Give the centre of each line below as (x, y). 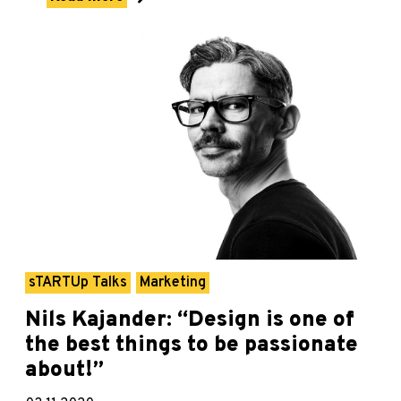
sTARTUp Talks (78, 282)
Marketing (173, 282)
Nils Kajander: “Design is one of (190, 320)
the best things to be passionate (192, 345)
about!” (64, 370)
